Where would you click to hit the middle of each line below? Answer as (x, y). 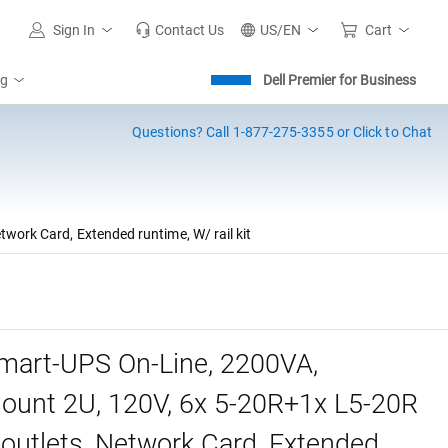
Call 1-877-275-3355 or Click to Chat (317, 132)
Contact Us (189, 30)
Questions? (168, 132)
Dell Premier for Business (339, 80)
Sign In (74, 30)
